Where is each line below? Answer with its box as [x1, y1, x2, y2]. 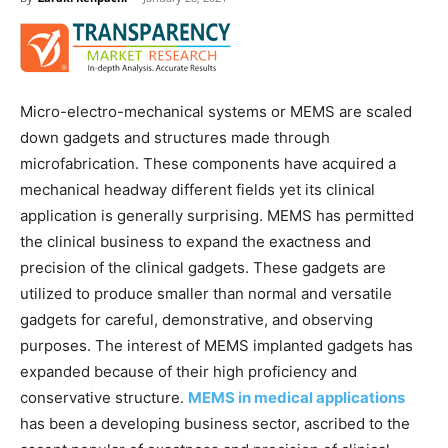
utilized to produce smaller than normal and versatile [20, 284, 392, 303]
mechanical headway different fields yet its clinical [20, 180, 375, 199]
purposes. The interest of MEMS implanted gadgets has [20, 336, 413, 355]
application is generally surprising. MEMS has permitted [20, 206, 414, 225]
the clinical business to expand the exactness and [20, 232, 371, 251]
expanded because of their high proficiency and [20, 362, 357, 381]
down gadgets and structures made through [20, 128, 330, 147]
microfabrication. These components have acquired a [20, 154, 396, 173]
